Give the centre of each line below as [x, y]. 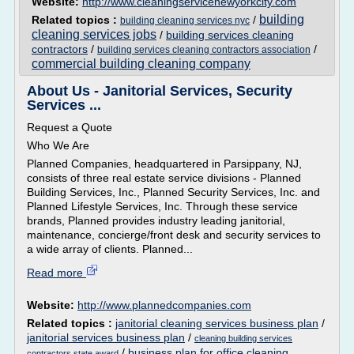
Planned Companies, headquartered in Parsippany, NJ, [164, 164]
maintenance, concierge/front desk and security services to [174, 235]
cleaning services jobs [94, 34]
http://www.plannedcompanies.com [164, 305]
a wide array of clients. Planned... [110, 249]
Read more [56, 273]
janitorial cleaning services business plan [217, 323]
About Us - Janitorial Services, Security [160, 91]
